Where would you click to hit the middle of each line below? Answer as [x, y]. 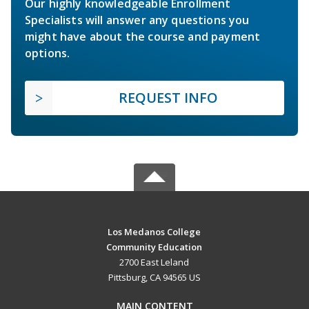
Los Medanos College [154, 232]
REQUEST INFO [168, 98]
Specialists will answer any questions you [137, 20]
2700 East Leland [154, 262]
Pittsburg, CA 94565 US [154, 278]
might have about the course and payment [143, 37]
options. [48, 53]
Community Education [154, 247]
